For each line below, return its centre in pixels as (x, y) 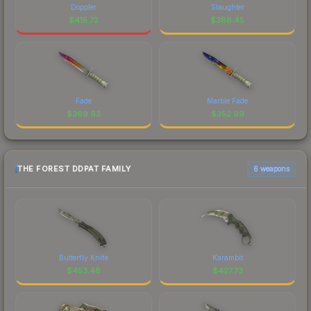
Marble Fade (227, 100)
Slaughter (227, 7)
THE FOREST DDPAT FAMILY (74, 169)
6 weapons (271, 168)
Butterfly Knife (84, 257)
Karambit (227, 257)
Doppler (84, 7)
